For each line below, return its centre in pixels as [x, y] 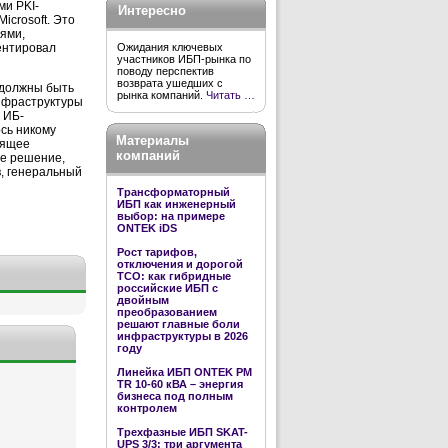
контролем [147, 408]
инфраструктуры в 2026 [182, 336]
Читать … [230, 95]
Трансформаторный [173, 192]
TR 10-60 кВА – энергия [180, 384]
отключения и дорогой [180, 264]
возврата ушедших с [170, 83]
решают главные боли [178, 324]
